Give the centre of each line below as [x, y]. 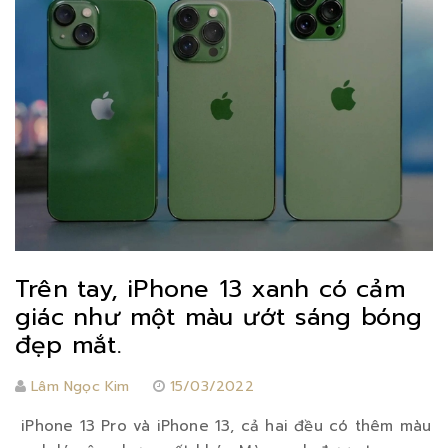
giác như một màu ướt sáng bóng [219, 316]
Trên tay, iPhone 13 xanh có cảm [210, 288]
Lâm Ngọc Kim [80, 386]
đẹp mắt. [68, 344]
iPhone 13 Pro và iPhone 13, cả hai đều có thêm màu [223, 425]
